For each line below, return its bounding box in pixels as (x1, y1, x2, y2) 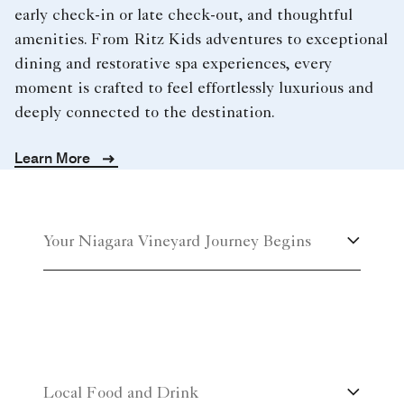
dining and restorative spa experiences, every (14, 56, 332, 73)
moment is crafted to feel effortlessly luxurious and (14, 80, 373, 97)
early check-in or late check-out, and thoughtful (14, 7, 353, 24)
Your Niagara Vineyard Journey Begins (43, 234, 311, 251)
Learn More (14, 149, 94, 167)
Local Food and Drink (43, 385, 198, 402)
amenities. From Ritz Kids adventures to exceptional (14, 32, 388, 49)
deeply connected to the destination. (14, 105, 275, 122)
